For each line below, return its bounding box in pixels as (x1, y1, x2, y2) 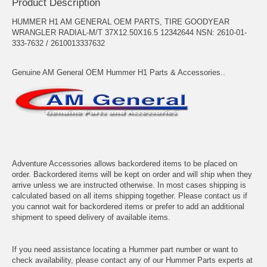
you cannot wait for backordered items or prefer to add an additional (12, 201, 244, 211)
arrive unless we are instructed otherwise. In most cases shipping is (12, 180, 246, 190)
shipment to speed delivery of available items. (12, 212, 170, 222)
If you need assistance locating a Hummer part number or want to (12, 244, 238, 254)
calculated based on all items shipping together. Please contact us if (12, 191, 247, 200)
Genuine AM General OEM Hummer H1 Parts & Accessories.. (12, 67, 225, 77)
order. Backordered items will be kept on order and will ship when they (12, 169, 252, 179)
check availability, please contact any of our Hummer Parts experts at (12, 255, 253, 265)
